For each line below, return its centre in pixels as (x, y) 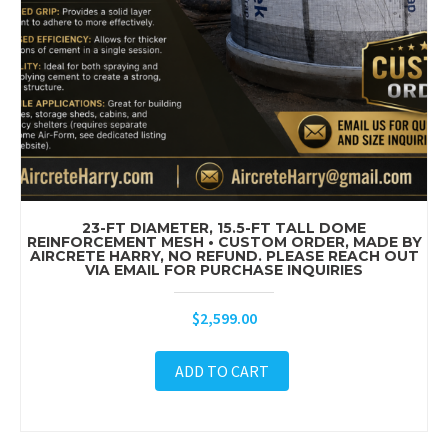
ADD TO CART (221, 371)
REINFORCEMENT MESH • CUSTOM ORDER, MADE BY (224, 242)
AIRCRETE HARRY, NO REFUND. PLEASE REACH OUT (224, 256)
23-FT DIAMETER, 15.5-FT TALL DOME (224, 228)
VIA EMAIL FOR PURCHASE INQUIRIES (224, 270)
